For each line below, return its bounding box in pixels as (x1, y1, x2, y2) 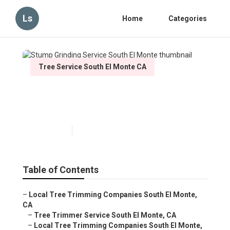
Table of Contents (23, 164, 99, 176)
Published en (30, 127, 67, 135)
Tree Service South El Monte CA (39, 63, 146, 71)
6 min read (78, 127, 108, 135)
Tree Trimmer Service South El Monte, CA (34, 211, 176, 220)
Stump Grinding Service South (30, 85, 197, 100)
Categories (168, 14, 207, 23)
